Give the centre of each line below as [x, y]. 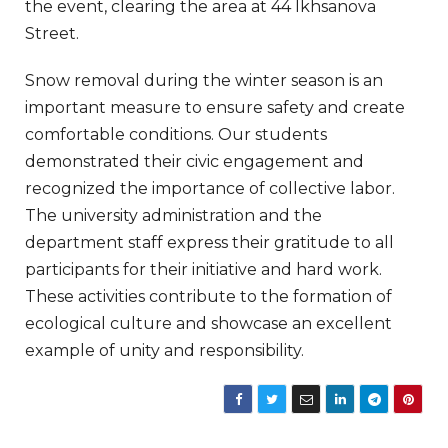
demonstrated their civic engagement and [194, 161]
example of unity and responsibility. [164, 350]
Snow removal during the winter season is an [204, 80]
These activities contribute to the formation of [208, 296]
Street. [52, 33]
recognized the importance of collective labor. [210, 188]
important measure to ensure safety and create [215, 107]
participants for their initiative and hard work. [203, 269]
